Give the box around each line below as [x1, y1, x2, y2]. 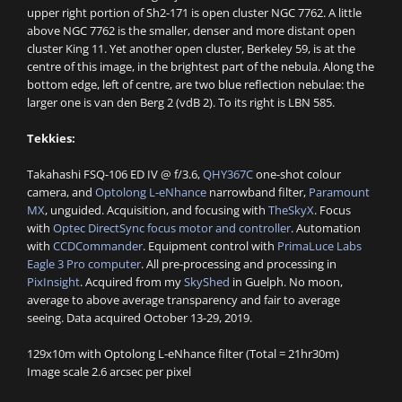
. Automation [291, 220, 361, 237]
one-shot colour [253, 166, 341, 183]
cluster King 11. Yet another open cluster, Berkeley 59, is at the [27, 40, 355, 57]
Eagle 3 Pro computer [27, 256, 141, 273]
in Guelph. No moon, [230, 274, 343, 291]
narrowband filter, [206, 184, 309, 201]
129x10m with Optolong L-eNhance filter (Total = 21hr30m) [27, 345, 339, 363]
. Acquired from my [80, 274, 184, 291]
